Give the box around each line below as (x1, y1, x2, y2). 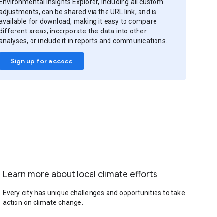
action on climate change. (2, 199, 83, 206)
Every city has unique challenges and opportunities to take (2, 189, 185, 197)
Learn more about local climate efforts (2, 169, 157, 180)
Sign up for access (10, 57, 73, 65)
